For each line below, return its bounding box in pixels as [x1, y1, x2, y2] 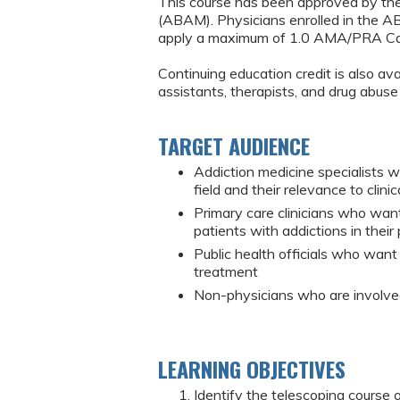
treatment [194, 262, 258, 280]
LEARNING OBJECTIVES [158, 352, 346, 385]
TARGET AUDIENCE [158, 129, 310, 162]
